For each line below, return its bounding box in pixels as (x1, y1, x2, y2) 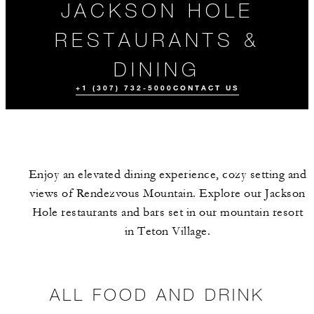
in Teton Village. (124, 224, 211, 238)
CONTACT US (172, 83, 239, 93)
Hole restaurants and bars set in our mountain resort (32, 205, 303, 219)
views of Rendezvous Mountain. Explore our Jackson (29, 186, 306, 200)
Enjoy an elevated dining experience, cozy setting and (28, 168, 307, 182)
